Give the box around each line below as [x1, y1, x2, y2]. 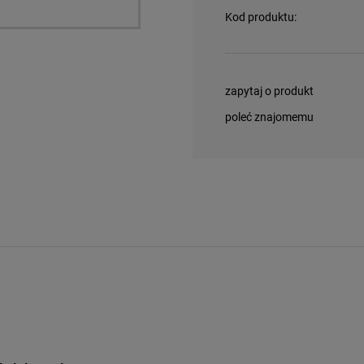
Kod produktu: [224, 11, 297, 24]
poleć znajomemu [224, 110, 314, 123]
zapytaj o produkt [224, 84, 314, 97]
